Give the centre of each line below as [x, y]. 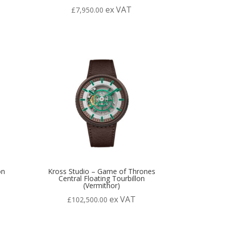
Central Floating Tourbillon [101, 178]
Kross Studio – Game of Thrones [101, 171]
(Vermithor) [101, 185]
